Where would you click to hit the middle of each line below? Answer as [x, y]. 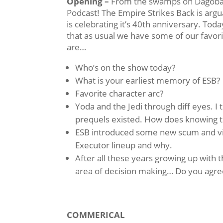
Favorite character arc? [119, 93]
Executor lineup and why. [124, 145]
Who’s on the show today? [125, 67]
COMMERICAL [96, 215]
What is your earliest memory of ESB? [148, 80]
